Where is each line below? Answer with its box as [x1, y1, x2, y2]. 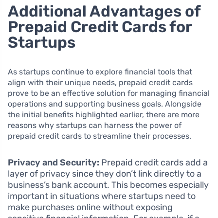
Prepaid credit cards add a [99, 157, 208, 168]
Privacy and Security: [8, 157, 99, 168]
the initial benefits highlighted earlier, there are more [8, 110, 200, 120]
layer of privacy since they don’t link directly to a [8, 168, 201, 180]
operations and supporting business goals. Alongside [8, 99, 201, 109]
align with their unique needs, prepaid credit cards [8, 78, 193, 88]
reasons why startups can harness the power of [8, 121, 182, 130]
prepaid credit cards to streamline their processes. [8, 131, 191, 141]
